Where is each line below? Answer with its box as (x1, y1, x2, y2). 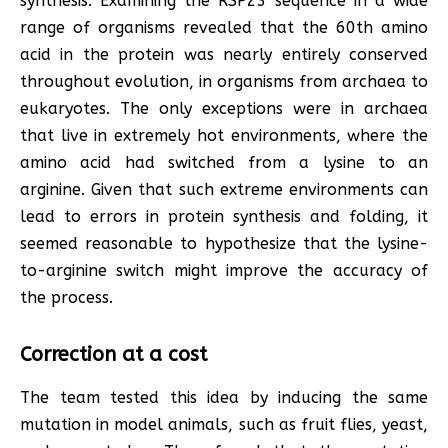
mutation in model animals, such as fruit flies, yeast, (20, 415, 428, 435)
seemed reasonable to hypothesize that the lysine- (20, 234, 428, 254)
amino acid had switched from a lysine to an (20, 153, 428, 173)
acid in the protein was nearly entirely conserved (20, 45, 428, 65)
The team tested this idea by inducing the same (20, 388, 428, 408)
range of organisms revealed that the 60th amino (20, 18, 428, 38)
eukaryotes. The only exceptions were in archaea (20, 99, 428, 119)
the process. (20, 288, 113, 308)
